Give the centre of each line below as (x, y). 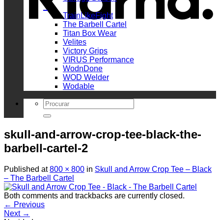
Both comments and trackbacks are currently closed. (94, 195)
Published (23, 169)
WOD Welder (86, 78)
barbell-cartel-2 (46, 148)
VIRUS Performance (98, 60)
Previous (28, 204)
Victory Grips (85, 51)
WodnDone (83, 69)
